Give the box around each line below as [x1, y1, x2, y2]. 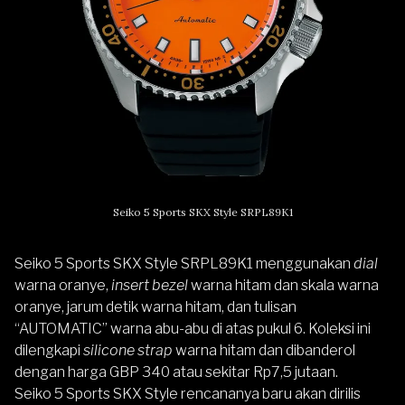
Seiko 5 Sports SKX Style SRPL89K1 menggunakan [14, 254, 353, 272]
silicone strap [80, 341, 173, 359]
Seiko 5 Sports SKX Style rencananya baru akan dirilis [14, 384, 361, 402]
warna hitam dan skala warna [191, 276, 379, 294]
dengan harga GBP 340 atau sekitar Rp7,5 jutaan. [14, 363, 338, 381]
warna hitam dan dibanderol [173, 341, 355, 359]
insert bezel [111, 276, 191, 294]
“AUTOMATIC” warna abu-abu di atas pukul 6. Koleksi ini [14, 319, 371, 337]
